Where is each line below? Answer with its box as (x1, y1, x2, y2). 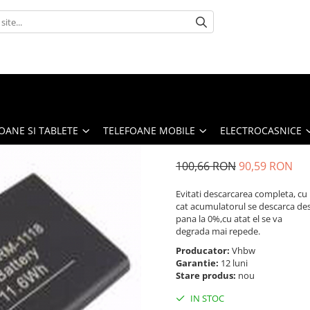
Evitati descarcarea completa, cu (176, 187, 307, 200)
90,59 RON (239, 158, 293, 174)
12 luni (221, 256, 250, 269)
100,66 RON (176, 158, 236, 174)
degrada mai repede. (176, 224, 260, 237)
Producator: (176, 244, 232, 257)
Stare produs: (176, 268, 238, 282)
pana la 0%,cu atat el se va (176, 212, 282, 225)
